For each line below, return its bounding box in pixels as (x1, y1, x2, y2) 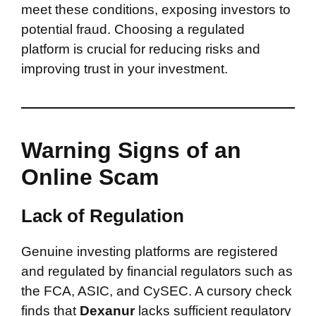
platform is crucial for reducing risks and (21, 42, 260, 56)
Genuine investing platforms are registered (21, 244, 278, 259)
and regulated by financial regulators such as (21, 264, 293, 279)
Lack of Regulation (21, 205, 184, 226)
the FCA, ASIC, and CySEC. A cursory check (21, 284, 292, 298)
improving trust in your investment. (21, 61, 228, 76)
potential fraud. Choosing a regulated (21, 22, 245, 37)
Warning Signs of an (21, 138, 241, 163)
